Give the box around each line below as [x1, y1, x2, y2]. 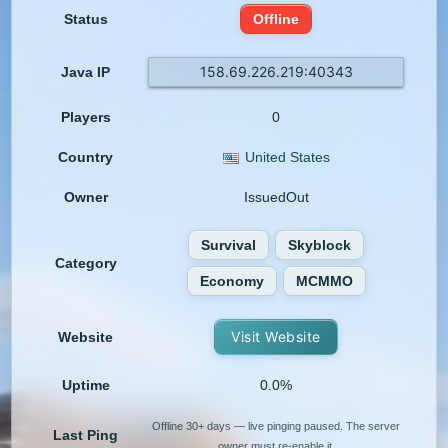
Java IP [61, 64, 111, 81]
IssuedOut [243, 189, 309, 206]
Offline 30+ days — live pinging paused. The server [152, 420, 401, 433]
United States [244, 149, 330, 166]
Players [60, 109, 111, 126]
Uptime [61, 377, 110, 394]
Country [58, 149, 114, 166]
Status [63, 11, 108, 28]
